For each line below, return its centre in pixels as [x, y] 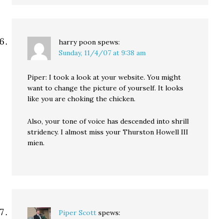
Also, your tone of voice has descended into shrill [108, 121]
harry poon [77, 42]
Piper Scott [78, 213]
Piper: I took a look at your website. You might [104, 77]
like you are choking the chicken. [82, 99]
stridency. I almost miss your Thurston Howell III [108, 132]
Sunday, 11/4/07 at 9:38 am [102, 53]
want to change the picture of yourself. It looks [106, 88]
